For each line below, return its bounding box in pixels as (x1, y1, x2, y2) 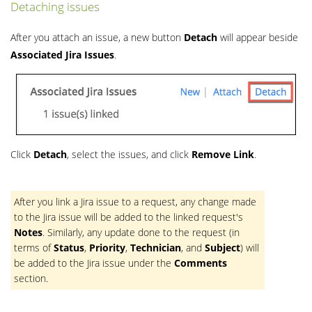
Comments (174, 256, 227, 270)
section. (14, 271, 48, 285)
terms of (14, 240, 54, 254)
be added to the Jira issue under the (14, 256, 174, 270)
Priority (89, 240, 125, 254)
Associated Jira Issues (10, 47, 114, 61)
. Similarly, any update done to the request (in (42, 225, 240, 239)
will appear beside (217, 30, 298, 44)
